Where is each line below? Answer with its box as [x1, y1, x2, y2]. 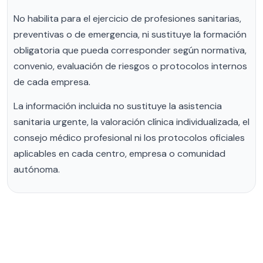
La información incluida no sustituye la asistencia [14, 100, 222, 113]
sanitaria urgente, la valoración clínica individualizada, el [14, 116, 249, 129]
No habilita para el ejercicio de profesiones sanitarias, [14, 12, 241, 25]
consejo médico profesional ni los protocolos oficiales [14, 131, 245, 144]
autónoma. [14, 163, 60, 176]
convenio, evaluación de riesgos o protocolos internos [14, 60, 247, 73]
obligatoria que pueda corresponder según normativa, [14, 44, 247, 57]
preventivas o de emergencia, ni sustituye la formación [14, 28, 247, 41]
